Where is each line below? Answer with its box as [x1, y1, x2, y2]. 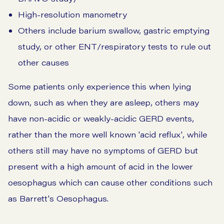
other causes [18, 57, 69, 68]
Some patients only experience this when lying [8, 81, 191, 92]
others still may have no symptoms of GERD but [8, 145, 198, 156]
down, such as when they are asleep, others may [8, 97, 199, 108]
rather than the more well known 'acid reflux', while [8, 129, 207, 140]
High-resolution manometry [18, 9, 127, 20]
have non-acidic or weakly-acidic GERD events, [8, 113, 194, 124]
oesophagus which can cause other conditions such [8, 177, 212, 188]
